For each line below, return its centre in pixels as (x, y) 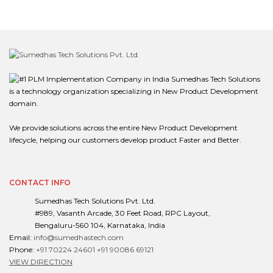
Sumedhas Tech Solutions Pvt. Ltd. (95, 201)
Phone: (23, 250)
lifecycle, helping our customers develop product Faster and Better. (125, 140)
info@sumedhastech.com (79, 238)
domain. (24, 104)
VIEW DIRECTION (41, 262)
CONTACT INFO (40, 183)
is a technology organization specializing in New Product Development (134, 91)
